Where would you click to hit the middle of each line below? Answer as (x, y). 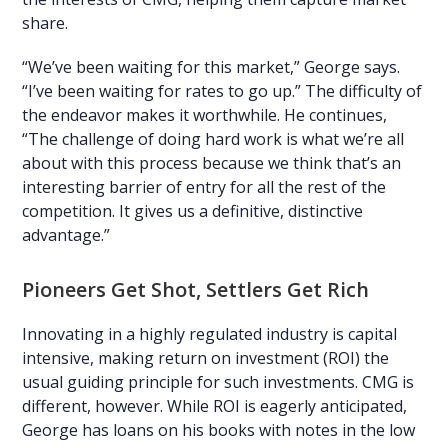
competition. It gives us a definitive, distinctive (193, 211)
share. (45, 23)
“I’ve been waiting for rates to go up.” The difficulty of (222, 91)
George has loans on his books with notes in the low (219, 430)
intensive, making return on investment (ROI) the (206, 358)
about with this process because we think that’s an (212, 163)
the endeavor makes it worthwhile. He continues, (205, 115)
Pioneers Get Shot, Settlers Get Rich (196, 290)
